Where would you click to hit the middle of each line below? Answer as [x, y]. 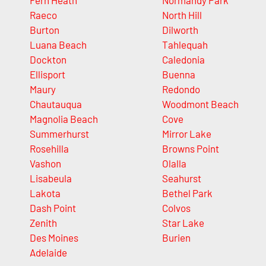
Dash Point [53, 208]
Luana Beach [58, 45]
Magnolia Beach [64, 119]
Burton [45, 30]
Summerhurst [59, 134]
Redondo [181, 89]
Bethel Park [187, 193]
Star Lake [183, 223]
